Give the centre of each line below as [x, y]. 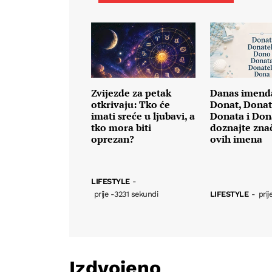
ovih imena [236, 139]
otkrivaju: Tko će [131, 105]
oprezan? [113, 139]
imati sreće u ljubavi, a [143, 116]
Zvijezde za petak [131, 93]
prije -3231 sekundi [126, 194]
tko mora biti [121, 128]
